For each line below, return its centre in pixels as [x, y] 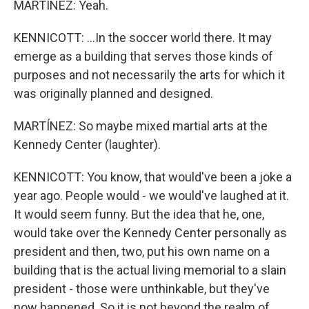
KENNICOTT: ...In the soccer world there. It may [143, 38]
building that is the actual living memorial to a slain [150, 270]
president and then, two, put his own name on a [142, 251]
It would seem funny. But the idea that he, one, [139, 214]
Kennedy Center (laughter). [87, 144]
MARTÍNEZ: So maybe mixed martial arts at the [141, 126]
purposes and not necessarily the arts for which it [149, 75]
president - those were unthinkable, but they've [142, 289]
